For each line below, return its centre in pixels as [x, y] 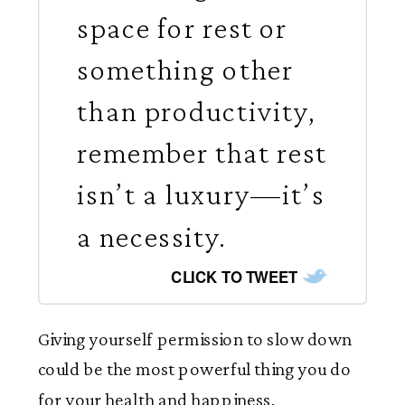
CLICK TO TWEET [234, 277]
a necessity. [151, 236]
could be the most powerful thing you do [194, 369]
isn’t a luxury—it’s [201, 194]
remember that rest [202, 152]
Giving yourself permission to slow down [195, 339]
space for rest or [183, 27]
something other [185, 69]
